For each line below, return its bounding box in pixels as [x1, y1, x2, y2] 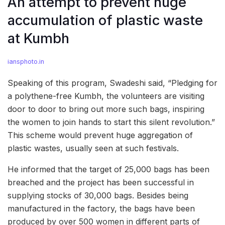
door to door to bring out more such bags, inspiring [8, 104, 204, 115]
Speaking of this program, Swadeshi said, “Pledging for [8, 78, 217, 88]
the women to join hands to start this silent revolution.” [8, 117, 215, 128]
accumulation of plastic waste [8, 12, 203, 29]
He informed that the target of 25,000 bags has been [8, 164, 209, 175]
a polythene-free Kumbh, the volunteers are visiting [8, 91, 204, 101]
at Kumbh [8, 30, 69, 47]
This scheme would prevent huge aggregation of [8, 130, 193, 141]
